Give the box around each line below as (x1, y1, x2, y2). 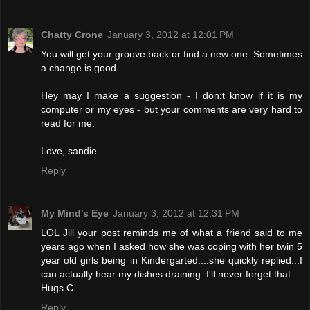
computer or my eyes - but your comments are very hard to (41, 104, 302, 116)
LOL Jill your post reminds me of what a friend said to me (41, 227, 302, 239)
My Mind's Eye (41, 208, 109, 219)
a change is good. (41, 62, 119, 74)
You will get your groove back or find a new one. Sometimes (41, 48, 302, 60)
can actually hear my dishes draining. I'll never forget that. (41, 268, 293, 280)
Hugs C (41, 282, 73, 294)
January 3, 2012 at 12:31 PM (113, 208, 239, 219)
